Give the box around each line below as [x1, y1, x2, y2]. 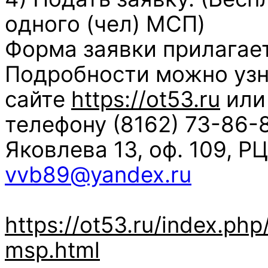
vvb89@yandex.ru [5, 161, 191, 188]
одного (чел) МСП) [5, 10, 205, 37]
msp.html [5, 236, 100, 263]
